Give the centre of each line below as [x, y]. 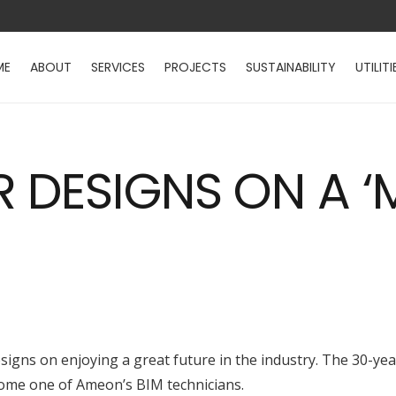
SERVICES [118, 67]
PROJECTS [196, 67]
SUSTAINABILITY [291, 67]
